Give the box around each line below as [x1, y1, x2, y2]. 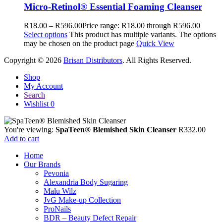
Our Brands [24, 160, 60, 169]
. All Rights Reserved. [122, 56, 191, 65]
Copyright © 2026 [4, 56, 63, 65]
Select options [24, 30, 67, 39]
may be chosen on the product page [24, 39, 136, 48]
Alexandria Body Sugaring [44, 178, 128, 187]
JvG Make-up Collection [44, 196, 121, 205]
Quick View [136, 39, 174, 48]
